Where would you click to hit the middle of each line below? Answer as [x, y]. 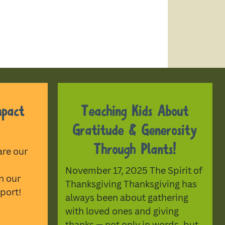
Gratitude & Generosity [135, 131]
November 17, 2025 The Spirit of [134, 170]
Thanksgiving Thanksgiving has [131, 184]
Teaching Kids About [135, 112]
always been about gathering [127, 197]
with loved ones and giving [122, 211]
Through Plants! [135, 150]
